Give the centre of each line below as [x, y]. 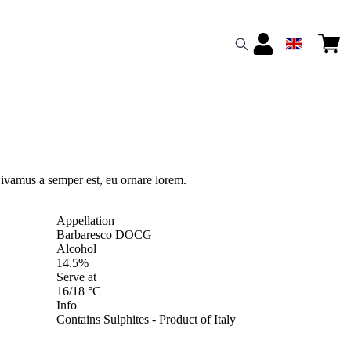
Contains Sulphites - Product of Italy [146, 319]
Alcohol [76, 248]
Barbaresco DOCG [104, 234]
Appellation [85, 220]
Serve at [76, 277]
